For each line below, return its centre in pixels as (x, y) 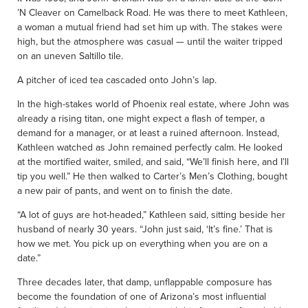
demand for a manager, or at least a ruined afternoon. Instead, (148, 132)
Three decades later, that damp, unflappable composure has (145, 282)
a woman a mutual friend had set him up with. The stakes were (150, 26)
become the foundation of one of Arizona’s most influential (142, 296)
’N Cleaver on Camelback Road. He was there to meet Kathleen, (152, 12)
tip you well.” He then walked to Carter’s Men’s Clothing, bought (152, 176)
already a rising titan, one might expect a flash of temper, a (141, 118)
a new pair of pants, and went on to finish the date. (125, 190)
